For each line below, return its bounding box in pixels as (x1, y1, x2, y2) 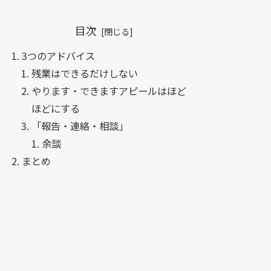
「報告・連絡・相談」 (31, 119, 129, 134)
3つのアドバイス (22, 48, 96, 64)
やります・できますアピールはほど (31, 83, 187, 99)
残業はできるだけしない (31, 66, 139, 81)
